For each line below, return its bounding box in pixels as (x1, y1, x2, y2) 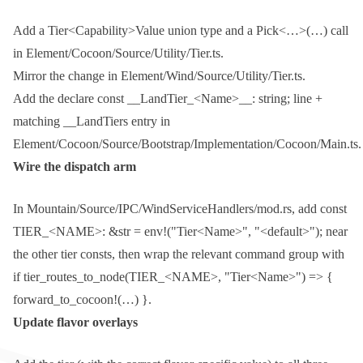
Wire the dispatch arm (13, 160, 136, 174)
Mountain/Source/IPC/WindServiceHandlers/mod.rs (27, 202, 292, 216)
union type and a (164, 23, 256, 38)
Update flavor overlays (13, 315, 138, 330)
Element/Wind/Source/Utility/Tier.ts (121, 69, 302, 83)
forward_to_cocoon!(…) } (13, 293, 148, 307)
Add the (13, 92, 58, 106)
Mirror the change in (13, 69, 121, 83)
